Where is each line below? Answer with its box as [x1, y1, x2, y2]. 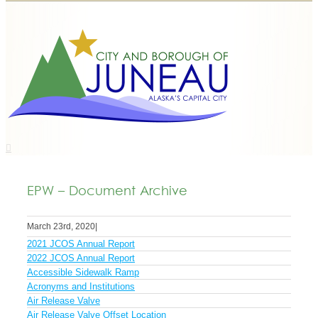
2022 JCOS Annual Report [27, 253, 135, 263]
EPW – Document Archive [27, 183, 187, 201]
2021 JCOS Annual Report [27, 238, 135, 249]
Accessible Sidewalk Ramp [27, 267, 139, 278]
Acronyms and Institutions [27, 281, 135, 292]
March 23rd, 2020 [27, 221, 95, 231]
